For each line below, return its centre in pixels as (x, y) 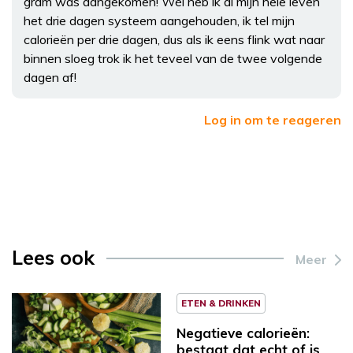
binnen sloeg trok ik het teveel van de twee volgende (173, 58)
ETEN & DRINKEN (221, 303)
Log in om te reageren (273, 119)
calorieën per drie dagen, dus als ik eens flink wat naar (174, 39)
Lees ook (53, 257)
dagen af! (50, 77)
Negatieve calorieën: (243, 333)
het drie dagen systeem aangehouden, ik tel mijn (159, 20)
